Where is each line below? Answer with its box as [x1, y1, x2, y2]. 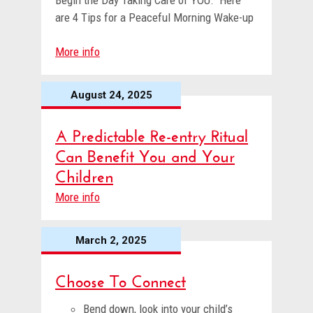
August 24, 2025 [70, 89, 152, 102]
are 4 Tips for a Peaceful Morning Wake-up [55, 10, 254, 25]
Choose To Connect [55, 265, 186, 292]
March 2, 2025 [75, 234, 147, 247]
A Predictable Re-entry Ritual [55, 120, 248, 147]
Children [55, 161, 113, 187]
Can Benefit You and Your [55, 140, 235, 167]
